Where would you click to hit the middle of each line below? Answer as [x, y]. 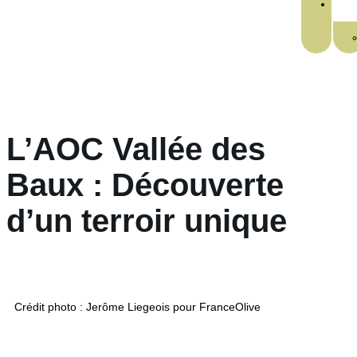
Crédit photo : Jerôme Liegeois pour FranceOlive [137, 306]
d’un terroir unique [147, 220]
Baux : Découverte [145, 184]
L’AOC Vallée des [136, 149]
